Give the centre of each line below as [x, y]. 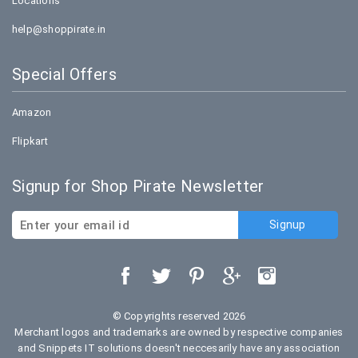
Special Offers [64, 74]
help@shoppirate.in [59, 29]
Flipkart [30, 141]
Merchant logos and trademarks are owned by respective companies [179, 332]
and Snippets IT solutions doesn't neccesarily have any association [179, 348]
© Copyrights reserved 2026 [179, 316]
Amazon [32, 112]
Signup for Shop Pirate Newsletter [138, 186]
